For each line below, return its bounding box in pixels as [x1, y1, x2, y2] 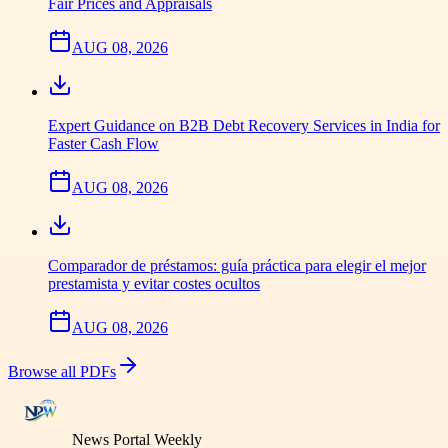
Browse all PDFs [8, 363, 116, 381]
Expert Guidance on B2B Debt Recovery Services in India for [48, 117, 440, 135]
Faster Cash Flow [48, 135, 159, 153]
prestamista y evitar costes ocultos [48, 275, 260, 293]
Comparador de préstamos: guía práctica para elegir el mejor [48, 257, 426, 275]
